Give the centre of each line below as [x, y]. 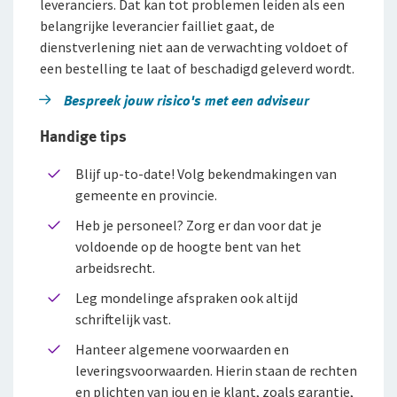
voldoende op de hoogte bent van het [188, 246]
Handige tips [83, 136]
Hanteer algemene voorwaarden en [182, 349]
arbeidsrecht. [115, 267]
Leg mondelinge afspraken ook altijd [187, 297]
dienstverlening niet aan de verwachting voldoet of [194, 47]
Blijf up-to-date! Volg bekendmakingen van [206, 173]
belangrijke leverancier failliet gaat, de [157, 25]
